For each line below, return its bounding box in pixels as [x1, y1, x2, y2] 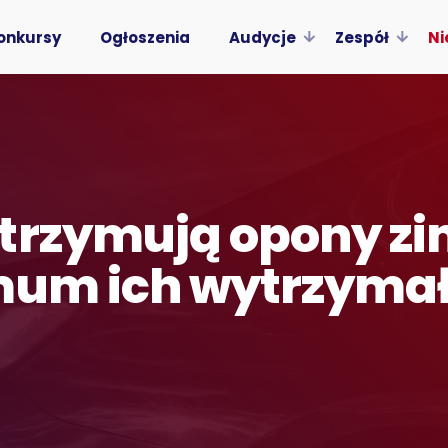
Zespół [334, 26, 389, 48]
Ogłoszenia [99, 26, 190, 48]
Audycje [228, 26, 296, 48]
